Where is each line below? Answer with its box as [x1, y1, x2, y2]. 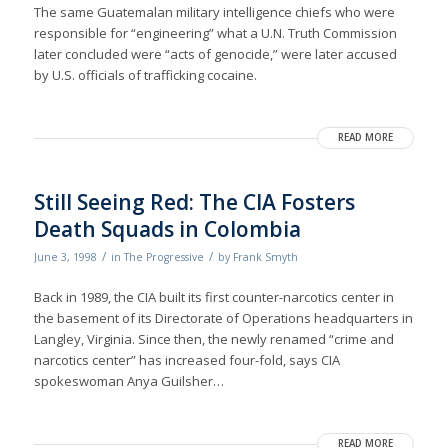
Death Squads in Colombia [33, 215, 301, 244]
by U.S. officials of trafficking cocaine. [33, 66, 257, 85]
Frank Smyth [232, 250, 298, 265]
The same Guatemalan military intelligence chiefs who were [33, 3, 395, 22]
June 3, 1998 [33, 250, 97, 265]
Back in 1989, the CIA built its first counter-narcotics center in [33, 288, 394, 307]
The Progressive [123, 250, 204, 265]
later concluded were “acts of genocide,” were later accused [33, 45, 397, 64]
